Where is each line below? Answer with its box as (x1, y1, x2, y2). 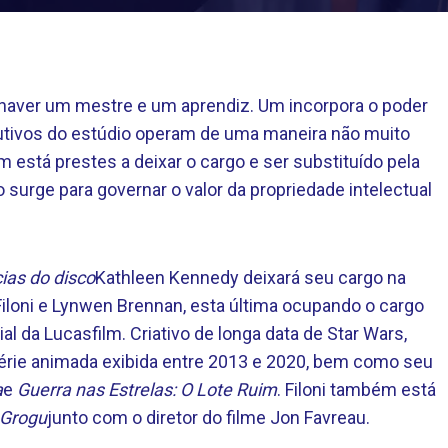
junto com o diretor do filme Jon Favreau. (47, 407, 370, 428)
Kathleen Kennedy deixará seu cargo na (95, 267, 406, 288)
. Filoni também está (277, 379, 436, 400)
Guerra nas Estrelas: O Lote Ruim (17, 379, 277, 400)
